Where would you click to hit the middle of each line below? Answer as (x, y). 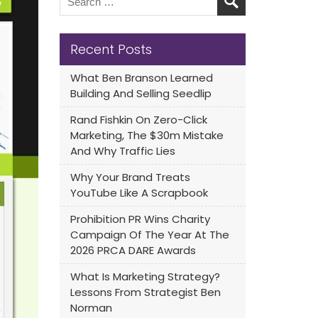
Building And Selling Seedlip (141, 93)
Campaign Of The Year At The (149, 235)
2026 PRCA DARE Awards (133, 250)
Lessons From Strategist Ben (145, 292)
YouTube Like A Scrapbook (139, 193)
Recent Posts (111, 49)
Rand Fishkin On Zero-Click (138, 120)
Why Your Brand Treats (130, 177)
